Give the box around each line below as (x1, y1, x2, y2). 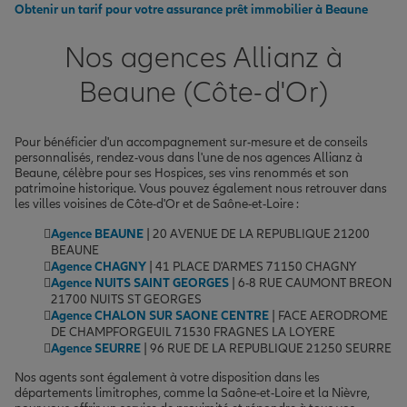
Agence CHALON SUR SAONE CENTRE (51, 307, 269, 323)
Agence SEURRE (51, 340, 141, 356)
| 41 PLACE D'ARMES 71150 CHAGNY (146, 258, 356, 274)
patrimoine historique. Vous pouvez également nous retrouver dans (15, 180, 387, 196)
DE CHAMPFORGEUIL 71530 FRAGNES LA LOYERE (51, 323, 335, 340)
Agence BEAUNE (51, 225, 144, 242)
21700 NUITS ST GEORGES (51, 291, 202, 307)
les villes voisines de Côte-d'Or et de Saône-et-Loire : (15, 195, 299, 212)
